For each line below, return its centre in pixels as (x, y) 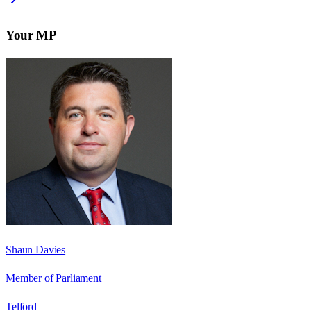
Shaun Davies (36, 249)
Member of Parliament (53, 278)
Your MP (31, 35)
